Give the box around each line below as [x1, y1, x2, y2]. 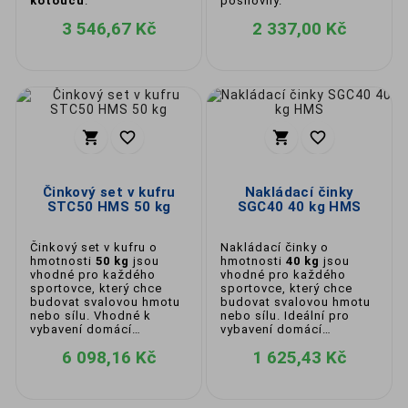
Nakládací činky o [220, 240, 329, 254]
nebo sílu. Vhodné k [30, 309, 151, 322]
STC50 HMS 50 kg [46, 199, 171, 215]
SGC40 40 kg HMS [237, 199, 362, 215]
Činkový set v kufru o [30, 240, 158, 254]
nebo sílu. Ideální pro [220, 309, 350, 322]
